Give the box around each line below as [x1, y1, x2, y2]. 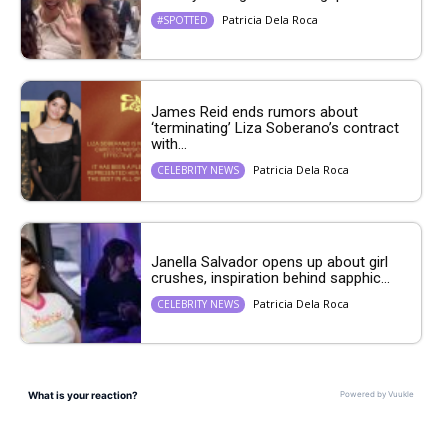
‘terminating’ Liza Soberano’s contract [151, 118, 399, 137]
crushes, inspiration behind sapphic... [151, 268, 390, 287]
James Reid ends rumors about [151, 102, 358, 121]
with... [151, 134, 187, 153]
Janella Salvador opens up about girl [151, 252, 388, 271]
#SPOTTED [157, 12, 208, 27]
